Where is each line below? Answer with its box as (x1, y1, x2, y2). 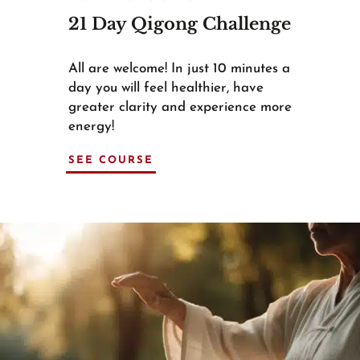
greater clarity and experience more (67, 100, 292, 115)
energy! (67, 120, 114, 134)
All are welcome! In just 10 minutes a (67, 62, 290, 76)
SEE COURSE (67, 155, 153, 166)
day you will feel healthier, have (67, 81, 264, 96)
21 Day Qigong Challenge (67, 14, 291, 35)
